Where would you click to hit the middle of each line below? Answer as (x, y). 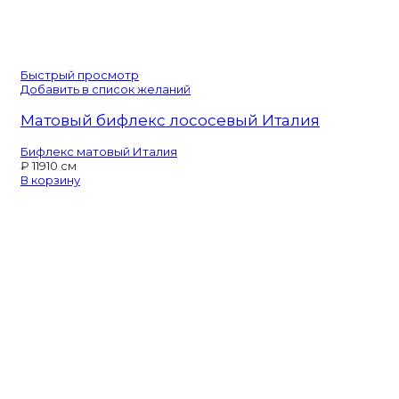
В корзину (50, 179)
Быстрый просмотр (80, 74)
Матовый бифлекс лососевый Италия (170, 120)
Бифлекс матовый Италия (99, 151)
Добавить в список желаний (106, 89)
